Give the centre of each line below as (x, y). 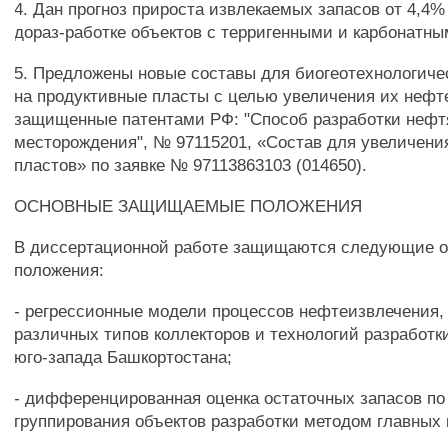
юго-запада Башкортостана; (123, 357)
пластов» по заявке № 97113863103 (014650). (191, 165)
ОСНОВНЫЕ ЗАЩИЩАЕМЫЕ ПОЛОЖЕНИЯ (188, 206)
